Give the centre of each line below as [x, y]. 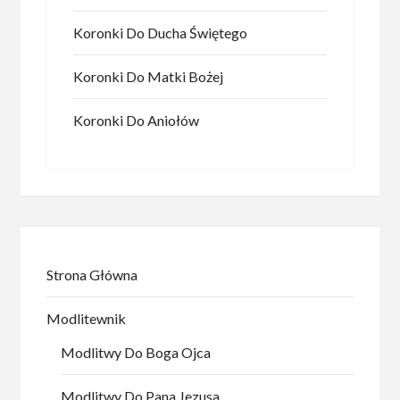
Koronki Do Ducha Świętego [161, 32]
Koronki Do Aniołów [137, 120]
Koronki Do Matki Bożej [149, 76]
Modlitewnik [87, 318]
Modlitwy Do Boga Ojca [136, 352]
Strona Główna [92, 274]
